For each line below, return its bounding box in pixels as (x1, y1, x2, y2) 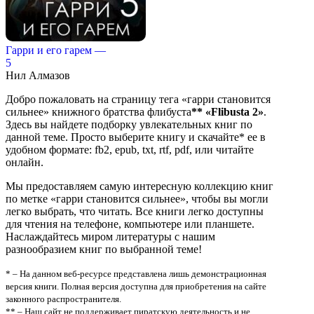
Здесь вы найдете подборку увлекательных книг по (6, 118, 252, 131)
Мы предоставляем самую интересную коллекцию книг (6, 180, 273, 193)
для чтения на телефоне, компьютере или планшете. (6, 218, 254, 231)
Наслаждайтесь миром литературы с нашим (6, 231, 215, 243)
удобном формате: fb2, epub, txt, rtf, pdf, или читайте (6, 144, 254, 156)
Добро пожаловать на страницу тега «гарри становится (6, 93, 271, 106)
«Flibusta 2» (205, 106, 264, 118)
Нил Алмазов (6, 69, 70, 82)
